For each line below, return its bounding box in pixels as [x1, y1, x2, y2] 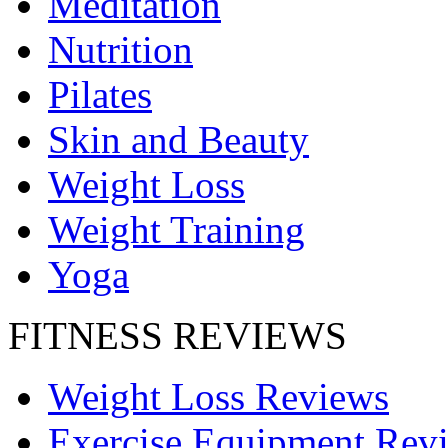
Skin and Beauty [48, 118, 309, 162]
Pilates [48, 73, 152, 117]
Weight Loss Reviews [48, 375, 389, 419]
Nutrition [48, 28, 193, 72]
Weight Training [48, 208, 305, 252]
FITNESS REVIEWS [8, 314, 347, 358]
